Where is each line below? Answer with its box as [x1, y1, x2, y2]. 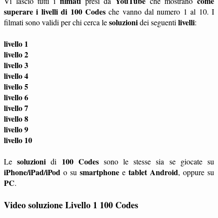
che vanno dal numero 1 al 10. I [105, 6, 215, 17]
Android [150, 166, 178, 178]
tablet [128, 166, 147, 178]
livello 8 [4, 113, 28, 125]
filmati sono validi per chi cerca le [4, 17, 109, 28]
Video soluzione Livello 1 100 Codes [4, 199, 138, 212]
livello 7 [4, 102, 28, 114]
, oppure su [178, 167, 214, 178]
